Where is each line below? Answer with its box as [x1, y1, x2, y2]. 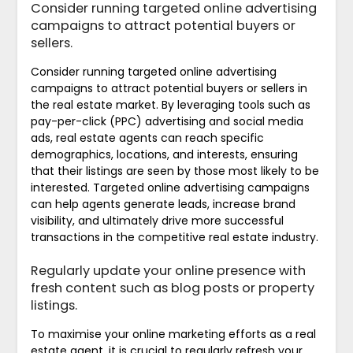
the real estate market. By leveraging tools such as [30, 96, 310, 113]
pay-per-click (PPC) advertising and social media [30, 113, 303, 129]
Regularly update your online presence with [30, 261, 306, 280]
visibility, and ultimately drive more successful [30, 212, 284, 229]
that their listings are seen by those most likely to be [30, 162, 319, 179]
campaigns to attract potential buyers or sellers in [30, 80, 307, 96]
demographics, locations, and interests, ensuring [30, 146, 298, 162]
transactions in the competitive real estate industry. [30, 229, 318, 245]
